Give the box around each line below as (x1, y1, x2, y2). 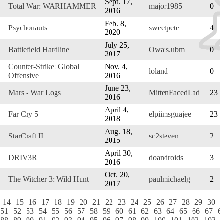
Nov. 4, (105, 62, 128, 71)
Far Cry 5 (8, 110, 38, 118)
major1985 (149, 1, 182, 10)
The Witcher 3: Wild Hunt (8, 174, 89, 183)
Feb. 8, (105, 19, 126, 27)
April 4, (105, 105, 129, 114)
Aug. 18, (105, 127, 132, 136)
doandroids (149, 153, 183, 162)
